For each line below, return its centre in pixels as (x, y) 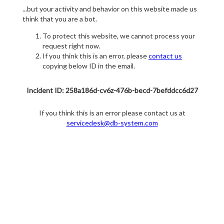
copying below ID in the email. (89, 66)
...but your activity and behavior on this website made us (110, 9)
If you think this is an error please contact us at (112, 113)
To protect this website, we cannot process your (119, 36)
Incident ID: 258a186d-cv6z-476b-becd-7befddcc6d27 (112, 90)
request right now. (71, 46)
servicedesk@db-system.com (112, 123)
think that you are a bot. (60, 19)
